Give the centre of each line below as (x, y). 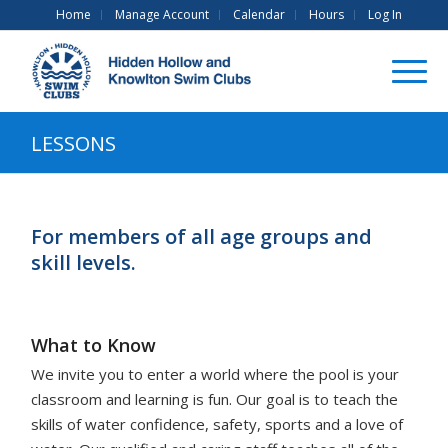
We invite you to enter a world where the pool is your (215, 374)
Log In (385, 14)
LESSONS (74, 143)
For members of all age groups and (202, 236)
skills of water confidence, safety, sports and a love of (217, 424)
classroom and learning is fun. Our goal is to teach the (215, 399)
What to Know (94, 345)
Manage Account (162, 14)
